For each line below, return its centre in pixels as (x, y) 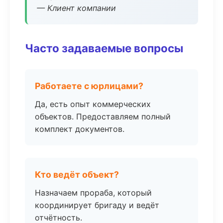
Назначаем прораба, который (93, 193)
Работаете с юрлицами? (89, 86)
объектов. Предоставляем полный (103, 116)
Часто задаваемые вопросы (104, 48)
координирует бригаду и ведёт (97, 205)
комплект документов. (80, 129)
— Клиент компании (76, 8)
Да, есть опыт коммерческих (93, 104)
